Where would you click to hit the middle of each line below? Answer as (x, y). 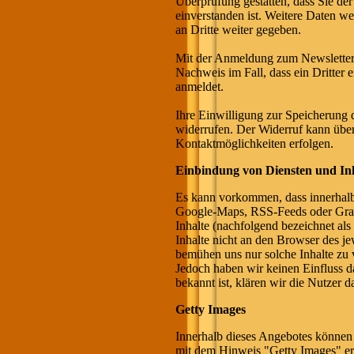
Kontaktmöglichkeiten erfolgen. (254, 143)
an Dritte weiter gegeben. (238, 30)
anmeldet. (200, 87)
